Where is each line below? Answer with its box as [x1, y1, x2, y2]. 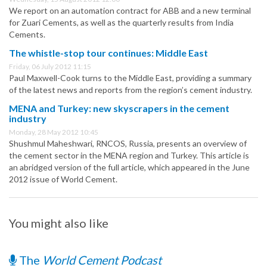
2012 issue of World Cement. [9, 174, 117, 185]
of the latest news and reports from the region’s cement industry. [9, 85, 252, 95]
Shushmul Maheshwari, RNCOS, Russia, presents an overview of [9, 138, 247, 149]
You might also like [9, 216, 108, 231]
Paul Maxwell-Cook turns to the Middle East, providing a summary [9, 73, 252, 83]
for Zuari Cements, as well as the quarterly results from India [9, 17, 234, 28]
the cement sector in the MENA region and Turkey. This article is [9, 150, 249, 161]
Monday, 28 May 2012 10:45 [9, 128, 98, 137]
